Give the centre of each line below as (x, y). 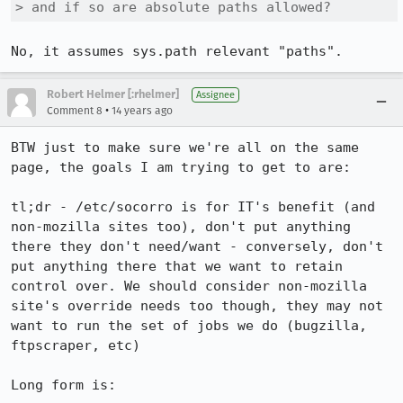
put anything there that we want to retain (177, 266)
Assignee (215, 95)
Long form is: (63, 385)
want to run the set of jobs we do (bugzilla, (189, 326)
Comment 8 (75, 111)
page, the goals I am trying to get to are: (181, 167)
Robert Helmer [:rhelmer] (113, 94)
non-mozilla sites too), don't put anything (181, 227)
